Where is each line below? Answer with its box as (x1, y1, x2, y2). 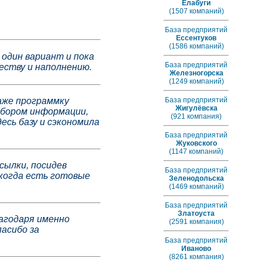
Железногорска (169, 69, 223, 77)
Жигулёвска (175, 104, 218, 112)
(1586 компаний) (168, 42, 224, 50)
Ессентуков (176, 34, 216, 42)
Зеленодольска (168, 174, 224, 182)
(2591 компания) (168, 218, 224, 226)
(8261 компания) (168, 253, 224, 261)
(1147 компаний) (169, 147, 223, 156)
